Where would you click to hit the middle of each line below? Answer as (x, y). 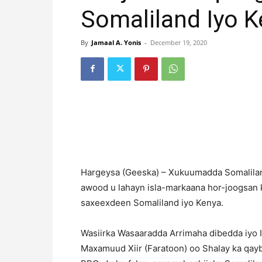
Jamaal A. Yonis (116, 42)
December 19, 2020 (179, 42)
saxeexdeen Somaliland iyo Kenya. (152, 202)
